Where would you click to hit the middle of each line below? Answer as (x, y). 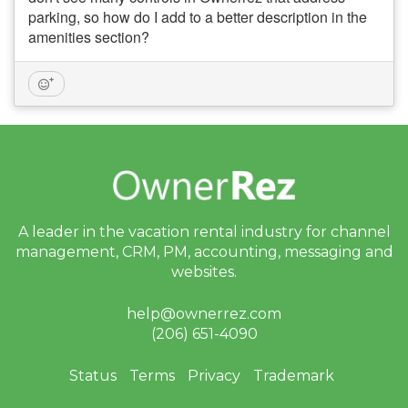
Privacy (214, 376)
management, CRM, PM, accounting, (149, 252)
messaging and (338, 252)
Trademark (294, 376)
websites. (204, 272)
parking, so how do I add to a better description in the (198, 17)
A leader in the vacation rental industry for (174, 232)
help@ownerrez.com (204, 314)
